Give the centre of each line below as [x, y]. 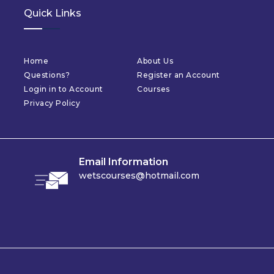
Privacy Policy [52, 103]
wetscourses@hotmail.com [139, 176]
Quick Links [53, 13]
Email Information [124, 162]
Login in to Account [64, 89]
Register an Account [179, 75]
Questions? [47, 75]
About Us [155, 61]
